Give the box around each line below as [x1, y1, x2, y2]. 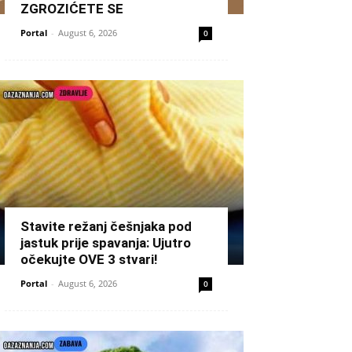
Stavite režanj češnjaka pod [20, 218, 192, 234]
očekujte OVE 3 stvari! [20, 251, 158, 267]
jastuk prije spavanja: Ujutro [20, 234, 191, 251]
